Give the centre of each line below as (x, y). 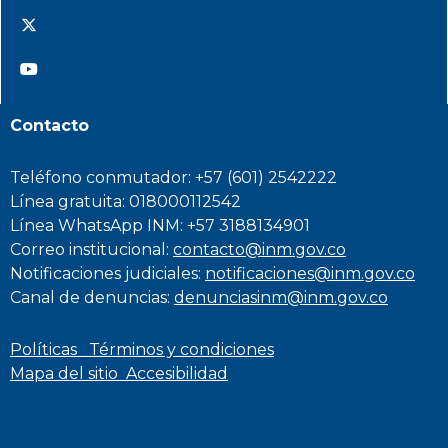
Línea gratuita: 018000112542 (125, 201)
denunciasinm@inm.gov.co (281, 297)
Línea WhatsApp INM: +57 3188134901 (160, 225)
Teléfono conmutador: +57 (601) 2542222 (173, 177)
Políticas (49, 349)
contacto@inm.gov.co (259, 249)
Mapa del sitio (68, 373)
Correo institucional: (91, 249)
